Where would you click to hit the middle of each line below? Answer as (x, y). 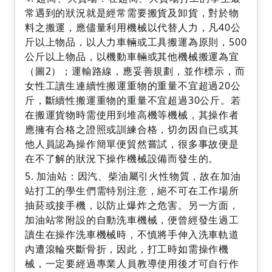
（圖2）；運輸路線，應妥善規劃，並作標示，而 (135, 71)
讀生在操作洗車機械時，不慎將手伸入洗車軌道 (132, 235)
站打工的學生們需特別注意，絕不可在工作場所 (132, 191)
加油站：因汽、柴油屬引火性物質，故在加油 (139, 176)
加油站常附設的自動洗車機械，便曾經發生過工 (132, 220)
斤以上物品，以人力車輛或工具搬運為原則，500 (136, 42)
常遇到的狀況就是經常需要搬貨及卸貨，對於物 (132, 13)
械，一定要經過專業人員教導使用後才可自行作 (132, 264)
